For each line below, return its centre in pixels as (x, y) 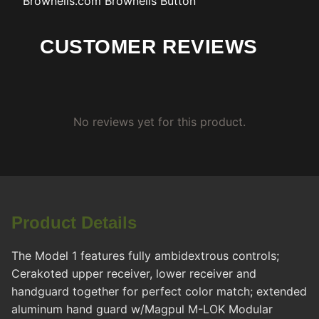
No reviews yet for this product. (159, 122)
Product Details (74, 223)
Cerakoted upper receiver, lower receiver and (134, 274)
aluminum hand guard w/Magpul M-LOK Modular (142, 309)
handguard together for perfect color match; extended (159, 292)
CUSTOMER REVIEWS (149, 47)
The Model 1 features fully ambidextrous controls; (145, 256)
